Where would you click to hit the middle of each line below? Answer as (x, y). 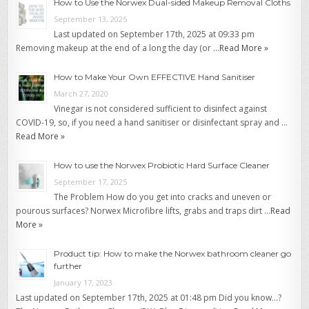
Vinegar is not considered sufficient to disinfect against (161, 109)
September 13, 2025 (91, 19)
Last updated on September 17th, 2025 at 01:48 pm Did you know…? (150, 298)
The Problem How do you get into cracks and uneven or (163, 197)
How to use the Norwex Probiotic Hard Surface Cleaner (162, 166)
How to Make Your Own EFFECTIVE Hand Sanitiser (155, 77)
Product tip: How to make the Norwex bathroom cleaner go (173, 254)
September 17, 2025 (91, 182)
